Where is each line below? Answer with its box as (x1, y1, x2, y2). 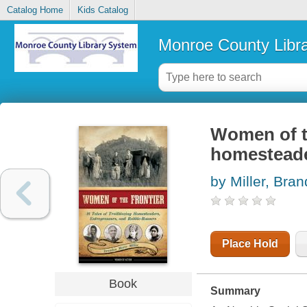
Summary (210, 285, 260, 297)
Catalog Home (6, 5, 63, 16)
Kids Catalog (77, 5, 128, 16)
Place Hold (221, 238, 278, 250)
